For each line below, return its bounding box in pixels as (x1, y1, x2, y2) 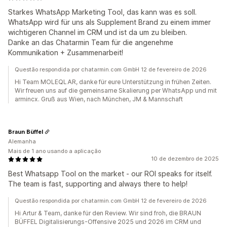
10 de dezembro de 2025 (151, 155, 219, 163)
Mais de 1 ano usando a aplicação (8, 147, 101, 155)
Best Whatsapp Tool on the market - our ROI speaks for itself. (8, 169, 212, 178)
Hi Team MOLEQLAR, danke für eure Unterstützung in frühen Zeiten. (15, 78, 211, 86)
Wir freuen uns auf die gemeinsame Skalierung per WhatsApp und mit (15, 87, 217, 95)
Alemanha (8, 138, 36, 145)
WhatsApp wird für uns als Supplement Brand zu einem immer (8, 18, 211, 27)
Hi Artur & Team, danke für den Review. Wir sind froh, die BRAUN (15, 209, 201, 217)
